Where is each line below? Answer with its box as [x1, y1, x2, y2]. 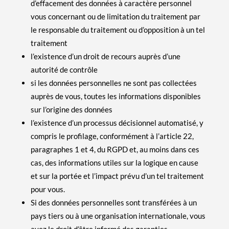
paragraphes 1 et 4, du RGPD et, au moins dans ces [30, 144, 199, 154]
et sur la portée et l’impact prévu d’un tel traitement [30, 171, 204, 180]
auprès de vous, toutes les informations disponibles [30, 91, 201, 101]
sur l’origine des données [30, 104, 112, 114]
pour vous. [30, 184, 65, 194]
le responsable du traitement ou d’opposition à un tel [30, 25, 205, 34]
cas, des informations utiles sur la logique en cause [30, 157, 198, 167]
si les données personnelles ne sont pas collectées [30, 78, 197, 87]
